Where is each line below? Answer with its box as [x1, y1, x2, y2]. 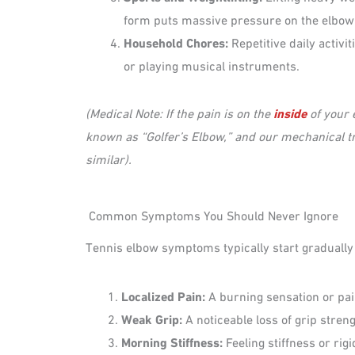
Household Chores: [124, 32, 228, 52]
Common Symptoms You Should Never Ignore [89, 204, 338, 223]
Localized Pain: [120, 286, 205, 305]
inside [273, 103, 307, 122]
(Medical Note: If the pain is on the [86, 103, 273, 122]
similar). [86, 149, 132, 168]
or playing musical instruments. [124, 55, 300, 74]
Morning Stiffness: [120, 332, 223, 351]
